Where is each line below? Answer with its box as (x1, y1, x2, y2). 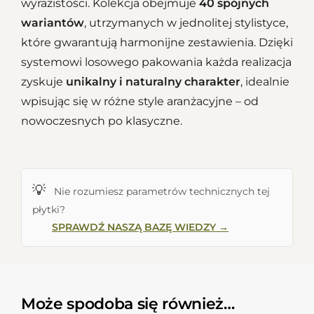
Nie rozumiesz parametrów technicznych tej (54, 184, 270, 198)
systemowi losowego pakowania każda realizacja (21, 55, 292, 69)
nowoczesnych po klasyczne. (21, 114, 182, 128)
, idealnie (240, 74, 289, 88)
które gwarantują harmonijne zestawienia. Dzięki (21, 35, 293, 49)
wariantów (21, 15, 84, 29)
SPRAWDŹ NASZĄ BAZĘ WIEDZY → (52, 221, 228, 233)
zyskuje (21, 74, 66, 88)
